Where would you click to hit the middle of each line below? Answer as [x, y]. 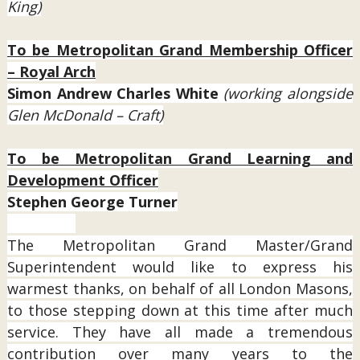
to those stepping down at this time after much [180, 310]
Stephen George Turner [92, 202]
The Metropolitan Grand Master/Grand [180, 245]
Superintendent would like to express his [180, 267]
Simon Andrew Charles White [115, 93]
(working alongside [288, 93]
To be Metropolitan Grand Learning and [180, 158]
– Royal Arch [51, 72]
